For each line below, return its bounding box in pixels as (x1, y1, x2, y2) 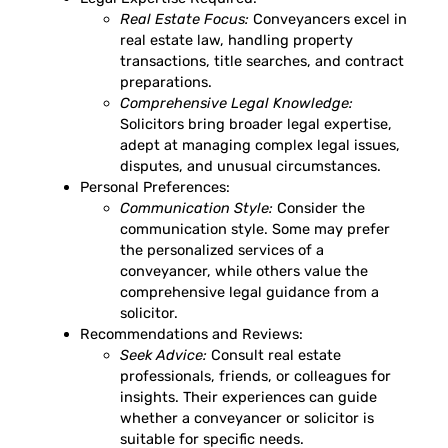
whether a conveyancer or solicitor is (120, 408, 374, 427)
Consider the (273, 198, 365, 217)
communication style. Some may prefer (120, 219, 390, 238)
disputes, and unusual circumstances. (120, 156, 381, 175)
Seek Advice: (120, 345, 207, 364)
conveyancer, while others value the (120, 261, 368, 280)
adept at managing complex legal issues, (120, 135, 400, 154)
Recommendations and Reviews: (80, 324, 303, 343)
